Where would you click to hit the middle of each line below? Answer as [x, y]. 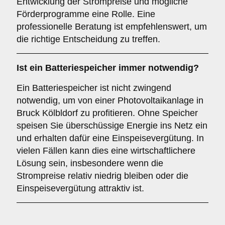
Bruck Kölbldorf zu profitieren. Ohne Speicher [107, 113]
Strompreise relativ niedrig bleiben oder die [102, 176]
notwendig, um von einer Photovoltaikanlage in [110, 100]
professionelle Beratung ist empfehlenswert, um [112, 27]
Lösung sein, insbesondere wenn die [90, 163]
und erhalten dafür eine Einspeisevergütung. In [110, 138]
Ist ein [31, 68]
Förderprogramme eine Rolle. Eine [86, 14]
